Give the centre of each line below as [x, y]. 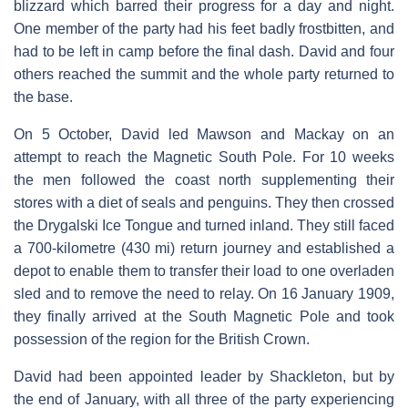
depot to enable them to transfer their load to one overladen [204, 270]
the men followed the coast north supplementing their [204, 179]
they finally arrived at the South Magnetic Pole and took [204, 316]
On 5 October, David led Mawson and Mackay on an [204, 134]
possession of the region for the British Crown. [162, 339]
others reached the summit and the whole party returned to [204, 74]
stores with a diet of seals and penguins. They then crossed [204, 202]
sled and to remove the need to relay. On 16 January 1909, [204, 293]
